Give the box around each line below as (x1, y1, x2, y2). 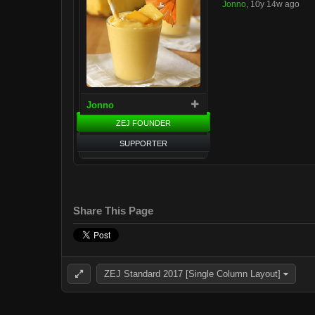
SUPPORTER (120, 139, 167, 148)
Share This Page (73, 205, 153, 217)
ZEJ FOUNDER (116, 118, 171, 127)
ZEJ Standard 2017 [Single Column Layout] (104, 268, 281, 279)
